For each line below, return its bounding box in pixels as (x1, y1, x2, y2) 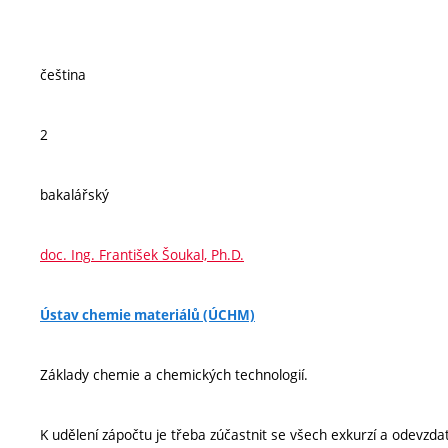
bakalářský (40, 185, 109, 204)
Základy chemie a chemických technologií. (40, 365, 308, 384)
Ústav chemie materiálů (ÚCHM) (40, 306, 255, 324)
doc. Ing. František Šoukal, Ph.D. (40, 245, 244, 264)
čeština (40, 65, 86, 84)
